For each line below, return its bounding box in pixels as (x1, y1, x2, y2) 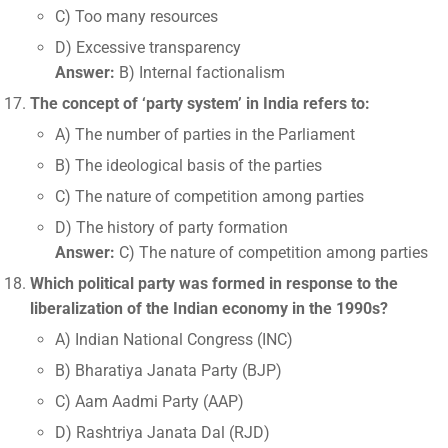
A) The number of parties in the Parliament (55, 125, 355, 144)
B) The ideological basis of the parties (55, 156, 322, 175)
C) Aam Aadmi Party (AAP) (55, 392, 244, 411)
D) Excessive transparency (55, 38, 241, 57)
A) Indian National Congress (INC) (55, 330, 293, 349)
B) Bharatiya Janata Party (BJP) (55, 361, 282, 380)
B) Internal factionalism (115, 63, 285, 82)
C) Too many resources (55, 7, 218, 26)
